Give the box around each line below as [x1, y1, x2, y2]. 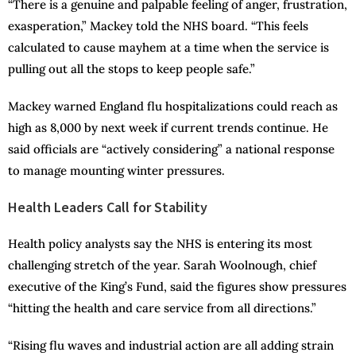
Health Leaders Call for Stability [8, 198, 207, 217]
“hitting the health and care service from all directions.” [8, 300, 316, 316]
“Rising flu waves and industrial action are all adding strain [8, 338, 334, 354]
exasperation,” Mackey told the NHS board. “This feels [8, 18, 308, 34]
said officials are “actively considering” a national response [8, 141, 335, 157]
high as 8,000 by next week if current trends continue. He [8, 120, 328, 136]
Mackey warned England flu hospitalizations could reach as [8, 99, 338, 114]
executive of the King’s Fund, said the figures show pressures [8, 279, 346, 295]
